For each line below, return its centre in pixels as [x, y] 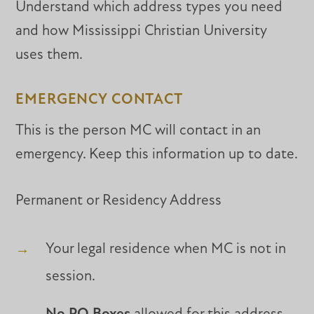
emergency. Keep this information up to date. [157, 154]
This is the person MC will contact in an [138, 130]
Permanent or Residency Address [119, 200]
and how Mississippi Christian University [142, 31]
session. [70, 276]
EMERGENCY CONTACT [99, 100]
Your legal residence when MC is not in [165, 249]
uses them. [49, 55]
